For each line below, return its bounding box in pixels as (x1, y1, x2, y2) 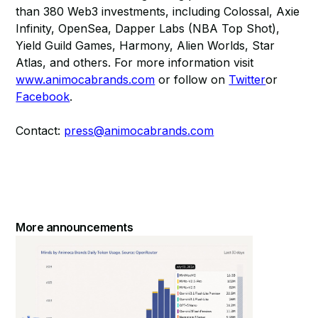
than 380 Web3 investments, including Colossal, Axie (16, 4, 300, 18)
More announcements (16, 220, 133, 234)
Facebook (16, 89, 70, 104)
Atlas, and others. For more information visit (16, 55, 254, 70)
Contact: (16, 124, 65, 138)
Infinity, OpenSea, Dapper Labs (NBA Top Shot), (16, 21, 280, 35)
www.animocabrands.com (16, 72, 155, 87)
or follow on (155, 72, 229, 87)
